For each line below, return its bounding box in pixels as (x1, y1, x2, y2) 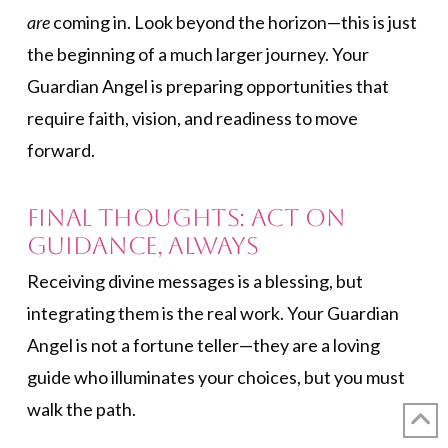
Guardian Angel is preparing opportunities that (26, 74, 389, 97)
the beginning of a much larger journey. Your (26, 42, 369, 65)
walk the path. (26, 398, 136, 421)
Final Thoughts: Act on (26, 204, 346, 233)
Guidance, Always (26, 232, 259, 261)
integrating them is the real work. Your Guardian (26, 302, 399, 325)
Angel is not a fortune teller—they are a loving (26, 334, 380, 357)
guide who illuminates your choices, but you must (26, 366, 405, 389)
